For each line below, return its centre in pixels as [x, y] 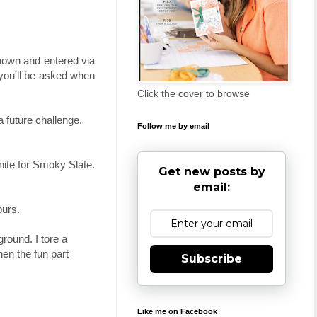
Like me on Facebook [177, 311]
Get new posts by [212, 171]
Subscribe [212, 258]
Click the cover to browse [194, 93]
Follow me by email [173, 126]
